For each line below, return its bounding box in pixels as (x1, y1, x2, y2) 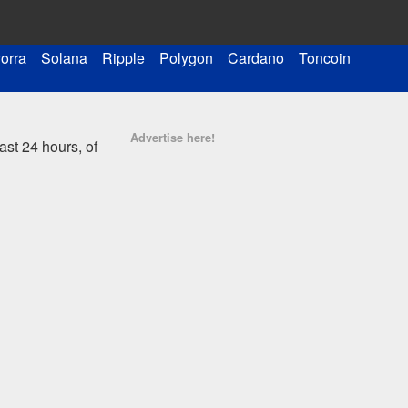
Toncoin (299, 47, 351, 68)
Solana (41, 47, 87, 68)
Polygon (159, 47, 213, 68)
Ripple (102, 47, 145, 68)
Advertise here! (130, 129, 215, 146)
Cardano (228, 47, 284, 68)
